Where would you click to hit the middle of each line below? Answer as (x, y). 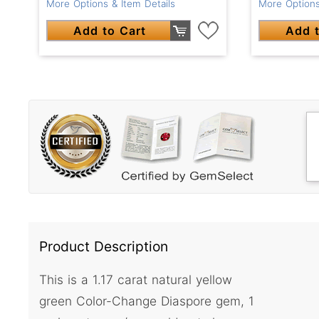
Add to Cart (110, 30)
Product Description (104, 246)
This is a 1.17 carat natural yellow (136, 280)
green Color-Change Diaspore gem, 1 (147, 301)
